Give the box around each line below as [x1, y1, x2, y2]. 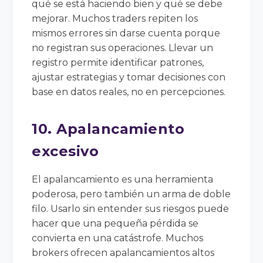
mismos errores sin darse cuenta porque [32, 27, 221, 39]
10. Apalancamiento [32, 120, 185, 137]
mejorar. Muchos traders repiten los [32, 12, 198, 24]
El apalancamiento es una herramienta [32, 173, 214, 185]
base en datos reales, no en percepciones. [32, 86, 226, 97]
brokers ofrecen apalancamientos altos [32, 247, 215, 258]
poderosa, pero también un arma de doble [32, 188, 231, 200]
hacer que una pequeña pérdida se [32, 217, 199, 229]
